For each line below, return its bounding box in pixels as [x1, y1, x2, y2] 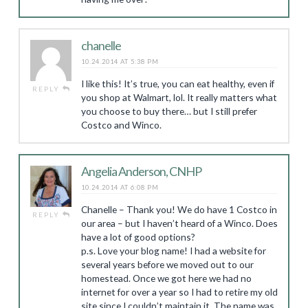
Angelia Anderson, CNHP [80, 164, 201, 179]
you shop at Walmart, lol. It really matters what [80, 91, 277, 103]
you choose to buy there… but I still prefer [80, 105, 257, 117]
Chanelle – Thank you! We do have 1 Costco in [80, 203, 277, 215]
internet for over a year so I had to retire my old [80, 286, 278, 298]
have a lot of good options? [80, 231, 195, 243]
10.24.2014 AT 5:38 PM [80, 58, 159, 65]
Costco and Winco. [80, 119, 162, 131]
